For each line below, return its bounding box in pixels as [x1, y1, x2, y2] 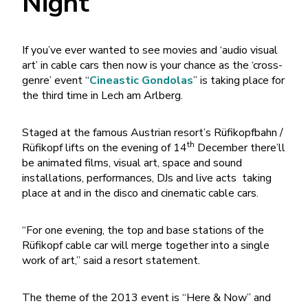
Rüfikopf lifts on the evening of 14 [22, 140, 187, 155]
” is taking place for [193, 72, 285, 88]
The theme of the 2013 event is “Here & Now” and [22, 289, 271, 305]
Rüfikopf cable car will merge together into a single [22, 237, 269, 253]
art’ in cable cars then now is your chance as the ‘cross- [22, 57, 283, 73]
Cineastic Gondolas [89, 72, 193, 88]
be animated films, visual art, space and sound [22, 155, 242, 170]
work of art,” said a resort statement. [22, 252, 200, 268]
